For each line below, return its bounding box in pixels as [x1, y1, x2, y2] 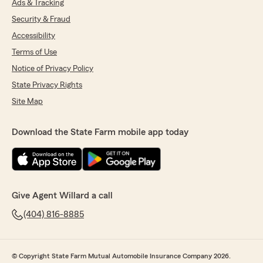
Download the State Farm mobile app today [12, 127, 188, 137]
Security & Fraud [12, 15, 70, 23]
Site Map [12, 97, 43, 106]
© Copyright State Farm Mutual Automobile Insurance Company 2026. [12, 252, 231, 259]
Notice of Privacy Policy [12, 65, 93, 73]
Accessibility [12, 32, 55, 40]
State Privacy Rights [12, 81, 82, 89]
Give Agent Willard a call [12, 191, 113, 200]
